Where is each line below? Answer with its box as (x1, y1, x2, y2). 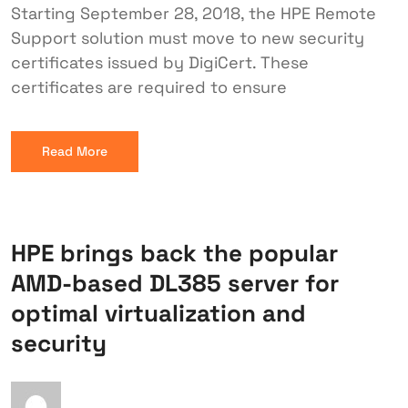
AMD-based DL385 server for (11, 268, 339, 299)
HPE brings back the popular (11, 238, 338, 269)
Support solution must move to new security (11, 27, 364, 48)
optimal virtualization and (11, 298, 306, 329)
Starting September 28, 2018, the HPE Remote (11, 3, 376, 24)
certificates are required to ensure (11, 76, 287, 97)
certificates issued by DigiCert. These (11, 52, 309, 73)
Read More (42, 143, 107, 159)
